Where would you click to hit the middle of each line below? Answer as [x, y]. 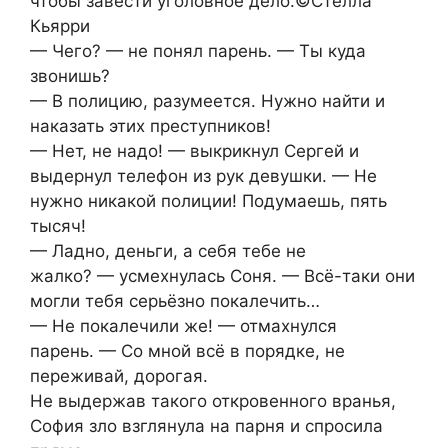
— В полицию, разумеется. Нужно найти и [207, 101]
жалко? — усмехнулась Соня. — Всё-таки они [222, 276]
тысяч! [58, 226]
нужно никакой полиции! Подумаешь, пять [208, 201]
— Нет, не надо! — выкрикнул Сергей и [194, 151]
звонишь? [70, 76]
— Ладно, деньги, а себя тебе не [168, 251]
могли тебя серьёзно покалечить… [175, 301]
